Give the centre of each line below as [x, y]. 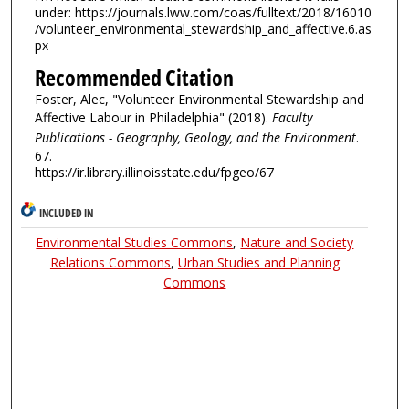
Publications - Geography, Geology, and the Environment [195, 138]
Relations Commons [110, 262]
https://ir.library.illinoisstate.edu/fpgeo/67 [154, 173]
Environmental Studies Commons [135, 242]
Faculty [292, 118]
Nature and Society [297, 242]
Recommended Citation [134, 78]
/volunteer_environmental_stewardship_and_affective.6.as [203, 28]
